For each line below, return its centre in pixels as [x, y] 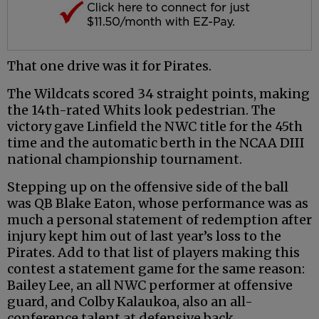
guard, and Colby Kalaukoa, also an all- [130, 301]
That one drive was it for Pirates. [109, 66]
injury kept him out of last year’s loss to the [144, 236]
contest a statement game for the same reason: [156, 268]
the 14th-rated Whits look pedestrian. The [141, 110]
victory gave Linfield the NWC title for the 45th [155, 126]
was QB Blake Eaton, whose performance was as [158, 203]
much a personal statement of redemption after [159, 219]
